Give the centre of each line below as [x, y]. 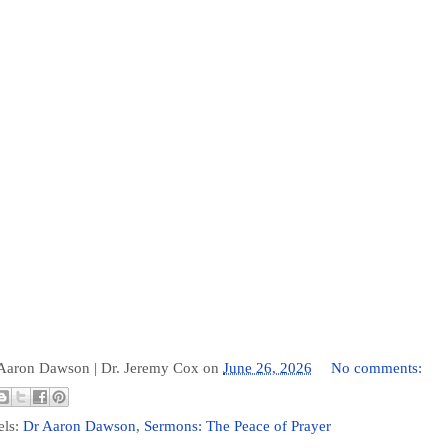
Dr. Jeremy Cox [150, 367]
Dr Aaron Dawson [79, 426]
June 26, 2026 [267, 367]
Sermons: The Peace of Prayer [237, 426]
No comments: [378, 367]
